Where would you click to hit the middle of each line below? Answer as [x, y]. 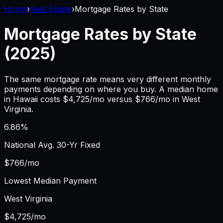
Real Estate [51, 9]
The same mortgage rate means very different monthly [108, 79]
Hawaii [25, 99]
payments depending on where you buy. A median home [111, 89]
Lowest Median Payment [50, 180]
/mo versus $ [115, 99]
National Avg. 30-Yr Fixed [52, 145]
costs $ [53, 99]
